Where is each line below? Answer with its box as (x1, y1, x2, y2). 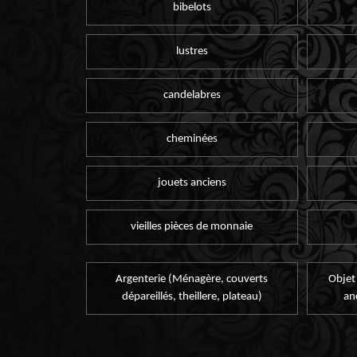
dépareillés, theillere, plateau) (121, 291, 262, 304)
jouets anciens (157, 177, 226, 190)
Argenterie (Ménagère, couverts (116, 273, 269, 286)
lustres (175, 45, 208, 57)
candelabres (163, 88, 221, 101)
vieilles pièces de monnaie (131, 221, 253, 233)
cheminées (166, 132, 218, 145)
